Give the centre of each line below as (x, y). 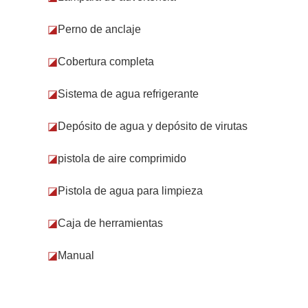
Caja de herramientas (111, 223)
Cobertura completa (106, 61)
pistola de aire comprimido (122, 158)
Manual (76, 255)
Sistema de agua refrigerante (129, 93)
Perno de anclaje (100, 29)
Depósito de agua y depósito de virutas (153, 126)
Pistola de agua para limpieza (131, 190)
